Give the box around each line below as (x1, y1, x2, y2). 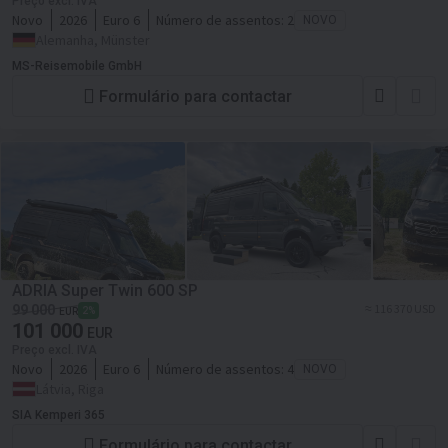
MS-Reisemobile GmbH (12, 59, 142, 73)
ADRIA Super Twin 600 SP (12, 281, 198, 300)
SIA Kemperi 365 (12, 408, 105, 422)
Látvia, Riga (36, 380, 104, 398)
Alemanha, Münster (36, 31, 150, 49)
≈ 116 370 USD (365, 301, 436, 316)
